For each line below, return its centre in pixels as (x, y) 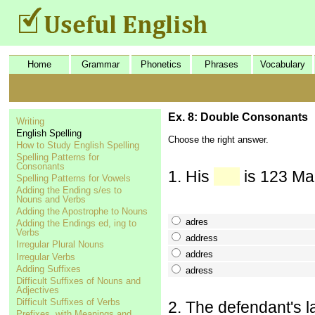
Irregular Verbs (46, 257)
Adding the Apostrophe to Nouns (82, 212)
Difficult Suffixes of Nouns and (78, 281)
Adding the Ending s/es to (69, 191)
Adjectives (38, 290)
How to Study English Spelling (78, 145)
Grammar (100, 64)
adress (199, 270)
